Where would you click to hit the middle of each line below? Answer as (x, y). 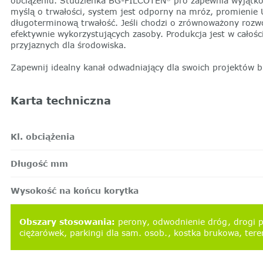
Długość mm (39, 163)
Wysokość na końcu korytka (74, 191)
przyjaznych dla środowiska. (68, 45)
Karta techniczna (60, 101)
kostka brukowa (206, 233)
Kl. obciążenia (42, 136)
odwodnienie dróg (190, 222)
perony (134, 222)
